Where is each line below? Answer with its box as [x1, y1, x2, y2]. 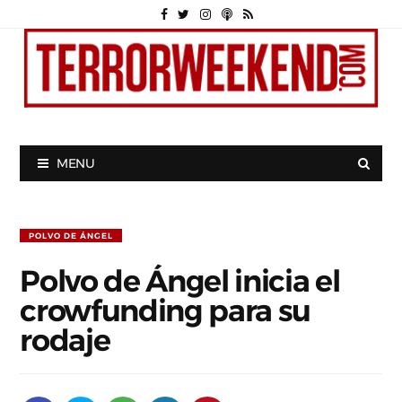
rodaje [20, 325, 110, 355]
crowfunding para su [20, 295, 311, 326]
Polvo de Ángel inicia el [20, 266, 340, 296]
